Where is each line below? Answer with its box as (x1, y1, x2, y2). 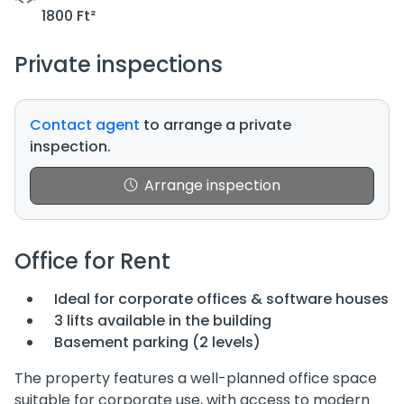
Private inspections (14, 50, 223, 80)
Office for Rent (14, 246, 170, 277)
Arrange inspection (144, 175, 280, 197)
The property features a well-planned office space (14, 368, 377, 390)
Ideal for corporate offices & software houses (54, 289, 389, 310)
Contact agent (30, 115, 140, 136)
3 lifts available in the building (54, 310, 271, 332)
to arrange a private (140, 115, 291, 136)
